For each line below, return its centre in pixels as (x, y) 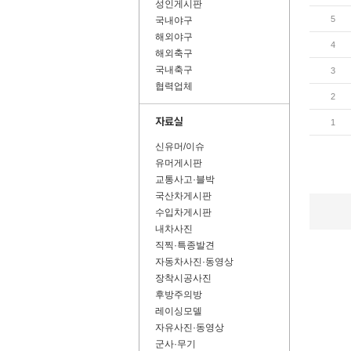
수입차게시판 (183, 212)
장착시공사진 (183, 278)
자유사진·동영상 (190, 327)
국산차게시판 (183, 196)
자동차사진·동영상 (194, 262)
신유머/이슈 (180, 147)
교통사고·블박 (185, 179)
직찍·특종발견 (185, 245)
